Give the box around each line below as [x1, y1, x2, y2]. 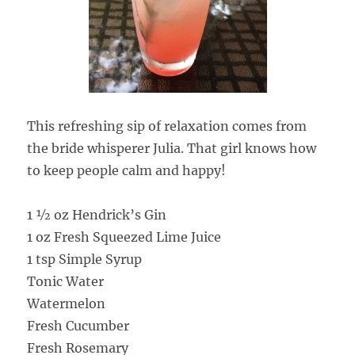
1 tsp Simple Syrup [27, 250, 143, 267]
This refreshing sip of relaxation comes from [27, 117, 307, 134]
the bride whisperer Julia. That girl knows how [27, 139, 317, 156]
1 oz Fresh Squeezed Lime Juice [27, 228, 222, 245]
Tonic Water [27, 273, 105, 289]
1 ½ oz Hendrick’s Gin [27, 206, 167, 223]
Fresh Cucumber [27, 317, 130, 334]
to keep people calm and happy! [27, 162, 227, 178]
